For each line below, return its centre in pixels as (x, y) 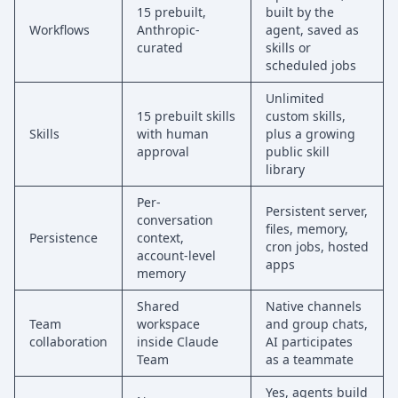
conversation (175, 220)
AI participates (309, 342)
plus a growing (310, 134)
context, (160, 238)
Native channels (314, 306)
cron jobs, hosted (317, 247)
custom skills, (306, 116)
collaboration (68, 342)
